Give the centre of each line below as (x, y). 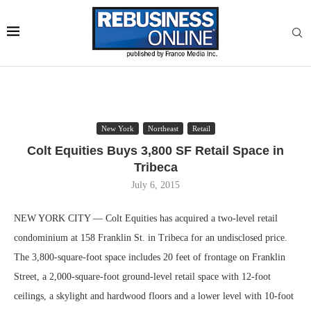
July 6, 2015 (155, 185)
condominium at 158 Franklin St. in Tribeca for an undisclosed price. (151, 238)
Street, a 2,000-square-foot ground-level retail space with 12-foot (142, 277)
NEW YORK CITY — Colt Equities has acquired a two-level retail (146, 218)
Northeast (163, 128)
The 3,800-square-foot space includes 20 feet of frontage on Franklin (150, 257)
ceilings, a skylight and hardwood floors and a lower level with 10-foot (154, 296)
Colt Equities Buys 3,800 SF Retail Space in (155, 151)
